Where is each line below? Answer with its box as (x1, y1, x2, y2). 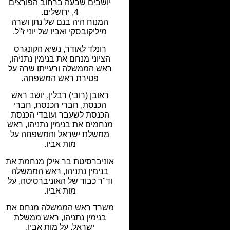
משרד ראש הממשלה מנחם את (6, 203, 114, 212)
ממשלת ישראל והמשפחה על (10, 130, 110, 139)
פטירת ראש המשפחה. (21, 73, 99, 83)
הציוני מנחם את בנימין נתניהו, (9, 54, 111, 63)
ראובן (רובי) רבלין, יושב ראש (11, 91, 109, 100)
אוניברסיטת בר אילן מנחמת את (6, 157, 114, 166)
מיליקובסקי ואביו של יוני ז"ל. (13, 27, 107, 36)
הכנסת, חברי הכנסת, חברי (13, 101, 106, 110)
